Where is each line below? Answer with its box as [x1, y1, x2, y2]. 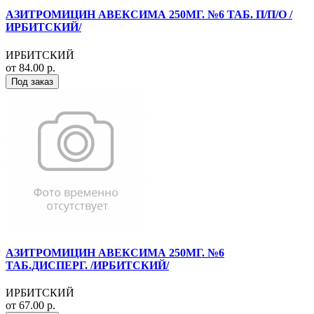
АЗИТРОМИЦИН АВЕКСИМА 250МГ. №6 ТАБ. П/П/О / [6, 8, 292, 21]
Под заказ [11, 76, 53, 87]
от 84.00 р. [6, 61, 55, 74]
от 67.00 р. [6, 299, 55, 312]
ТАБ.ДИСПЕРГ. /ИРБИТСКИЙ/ [6, 259, 169, 271]
